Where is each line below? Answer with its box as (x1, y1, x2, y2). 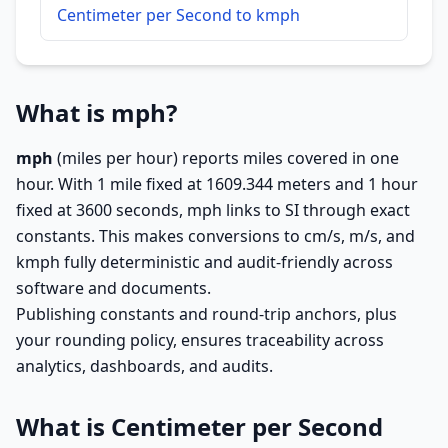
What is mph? (16, 96, 177, 129)
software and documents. (16, 277, 211, 299)
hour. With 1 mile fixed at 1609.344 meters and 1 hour (16, 173, 418, 195)
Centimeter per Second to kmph (57, 4, 300, 26)
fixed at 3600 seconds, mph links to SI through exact (16, 199, 410, 221)
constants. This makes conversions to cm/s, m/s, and (16, 225, 415, 247)
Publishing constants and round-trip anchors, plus (16, 303, 397, 325)
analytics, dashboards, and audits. (16, 355, 273, 377)
